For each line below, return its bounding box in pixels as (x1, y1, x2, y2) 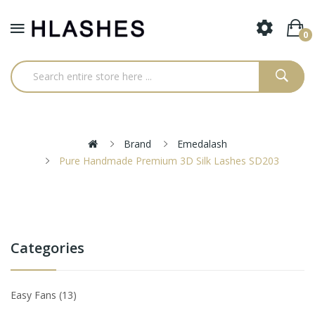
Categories (11, 238, 84, 257)
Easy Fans (11, 288, 59, 302)
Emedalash (177, 136, 227, 150)
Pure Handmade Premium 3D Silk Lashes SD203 (59, 153, 279, 167)
